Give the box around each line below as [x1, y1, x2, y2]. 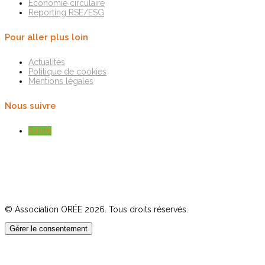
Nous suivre [5, 101, 56, 112]
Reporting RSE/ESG [28, 8, 104, 18]
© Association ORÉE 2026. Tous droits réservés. [5, 205, 188, 215]
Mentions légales [28, 76, 93, 86]
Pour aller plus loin [5, 32, 88, 43]
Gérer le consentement [9, 224, 88, 234]
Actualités [28, 57, 65, 67]
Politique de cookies [28, 67, 106, 77]
